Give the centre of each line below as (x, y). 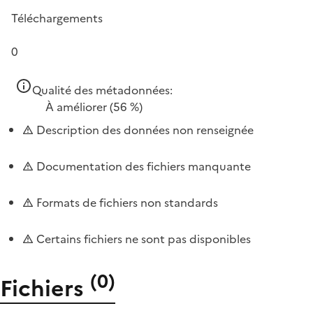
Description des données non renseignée (144, 130)
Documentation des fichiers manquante (142, 166)
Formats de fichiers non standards (126, 203)
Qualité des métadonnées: (102, 90)
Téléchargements (57, 18)
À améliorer (76, 107)
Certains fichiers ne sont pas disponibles (142, 239)
